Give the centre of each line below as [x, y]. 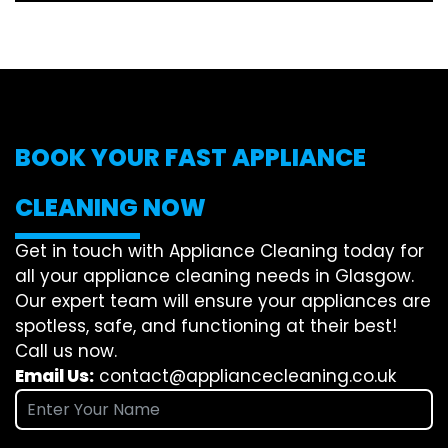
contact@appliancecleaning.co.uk [247, 375]
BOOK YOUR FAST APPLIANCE [190, 157]
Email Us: [54, 375]
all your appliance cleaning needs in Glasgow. [214, 275]
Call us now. [66, 350]
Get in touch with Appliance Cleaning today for [219, 250]
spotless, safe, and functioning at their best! [206, 325]
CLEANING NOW [110, 207]
